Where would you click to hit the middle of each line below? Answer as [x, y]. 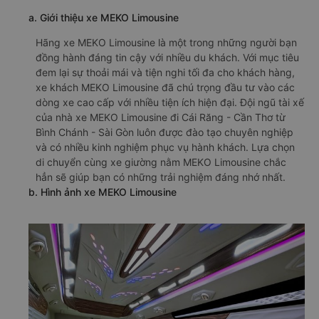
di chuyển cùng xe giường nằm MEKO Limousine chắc [161, 162]
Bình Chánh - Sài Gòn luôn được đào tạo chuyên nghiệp [164, 132]
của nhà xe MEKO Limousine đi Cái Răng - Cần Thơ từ [161, 117]
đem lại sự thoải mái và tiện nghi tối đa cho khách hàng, [165, 72]
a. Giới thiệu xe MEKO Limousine [104, 17]
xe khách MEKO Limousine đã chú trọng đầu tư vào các [165, 87]
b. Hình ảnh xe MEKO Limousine [103, 192]
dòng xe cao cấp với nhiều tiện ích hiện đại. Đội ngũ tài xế [170, 102]
